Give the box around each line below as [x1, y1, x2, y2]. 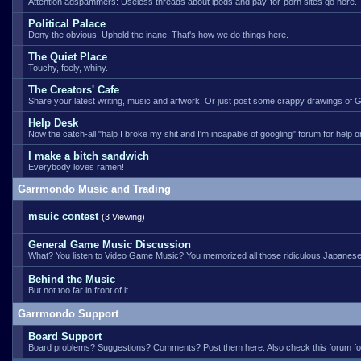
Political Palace [28, 18, 106, 30]
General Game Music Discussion [28, 239, 191, 251]
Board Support [28, 330, 102, 342]
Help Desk [28, 117, 78, 129]
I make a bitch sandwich [28, 150, 149, 162]
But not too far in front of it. [28, 285, 131, 295]
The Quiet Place [28, 51, 107, 63]
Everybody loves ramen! [28, 162, 124, 172]
